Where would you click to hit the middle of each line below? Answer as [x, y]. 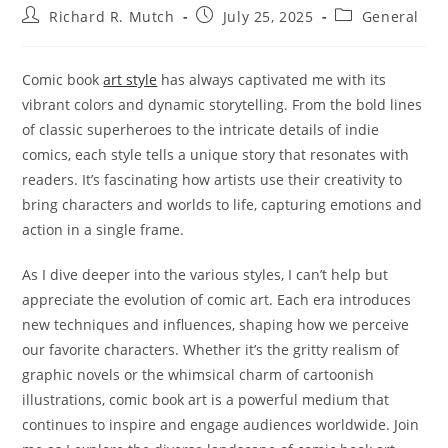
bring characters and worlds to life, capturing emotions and [222, 204]
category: [367, 33]
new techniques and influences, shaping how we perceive [216, 324]
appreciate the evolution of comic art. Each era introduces [217, 299]
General [390, 16]
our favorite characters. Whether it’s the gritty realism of [211, 349]
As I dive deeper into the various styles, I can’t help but [205, 274]
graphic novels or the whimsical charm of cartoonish [198, 374]
